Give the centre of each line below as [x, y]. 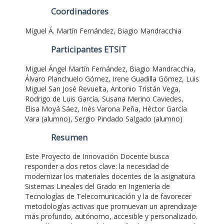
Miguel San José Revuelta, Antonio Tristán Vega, [103, 88]
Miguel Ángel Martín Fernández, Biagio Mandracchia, [110, 68]
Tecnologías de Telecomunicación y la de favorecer [108, 196]
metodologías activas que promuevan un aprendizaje [111, 206]
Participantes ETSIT [88, 50]
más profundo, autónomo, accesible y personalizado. [111, 216]
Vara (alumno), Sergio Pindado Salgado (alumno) [104, 118]
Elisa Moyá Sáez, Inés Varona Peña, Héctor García [106, 108]
